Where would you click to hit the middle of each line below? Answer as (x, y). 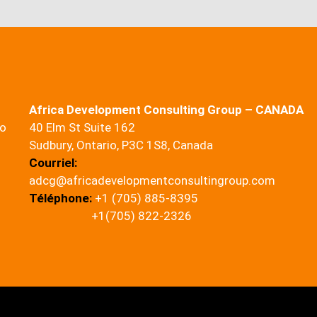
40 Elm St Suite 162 (82, 127)
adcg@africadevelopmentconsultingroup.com (155, 180)
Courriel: (53, 163)
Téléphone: (60, 198)
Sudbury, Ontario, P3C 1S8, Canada (121, 145)
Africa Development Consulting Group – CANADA (167, 110)
